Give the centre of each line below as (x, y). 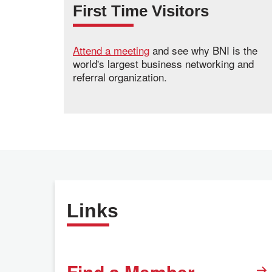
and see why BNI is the (203, 50)
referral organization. (120, 77)
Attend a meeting (111, 50)
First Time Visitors (141, 11)
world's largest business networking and (163, 64)
